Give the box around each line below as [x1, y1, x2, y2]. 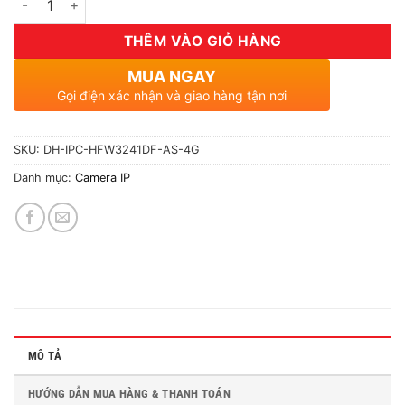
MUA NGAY [127, 66, 216, 86]
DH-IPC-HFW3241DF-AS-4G [43, 142, 200, 156]
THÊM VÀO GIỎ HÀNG [123, 32, 282, 50]
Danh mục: [14, 170, 75, 184]
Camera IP [75, 170, 130, 184]
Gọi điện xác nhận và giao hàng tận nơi [57, 87, 287, 103]
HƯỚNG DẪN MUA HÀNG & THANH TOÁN [28, 386, 231, 400]
